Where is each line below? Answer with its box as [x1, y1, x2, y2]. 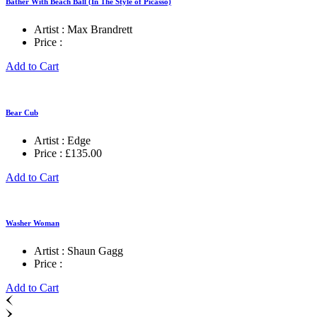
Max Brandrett [67, 23, 132, 35]
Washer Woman [6, 219, 59, 228]
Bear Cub [6, 108, 38, 117]
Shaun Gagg [67, 245, 123, 258]
